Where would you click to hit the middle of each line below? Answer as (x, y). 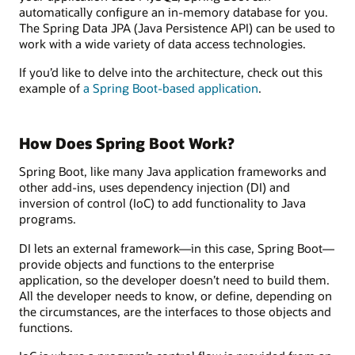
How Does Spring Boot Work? (127, 143)
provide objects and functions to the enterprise (147, 263)
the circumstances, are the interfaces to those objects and (175, 311)
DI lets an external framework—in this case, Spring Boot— (177, 248)
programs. (48, 219)
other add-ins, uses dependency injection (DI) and (155, 187)
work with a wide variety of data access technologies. (162, 43)
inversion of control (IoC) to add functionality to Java (162, 203)
